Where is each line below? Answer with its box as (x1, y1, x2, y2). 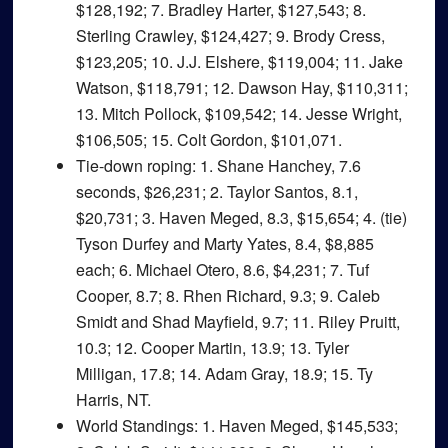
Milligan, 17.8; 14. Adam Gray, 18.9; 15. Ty (75, 362, 373, 385)
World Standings (75, 414, 194, 437)
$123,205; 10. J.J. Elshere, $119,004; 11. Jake (75, 50, 403, 73)
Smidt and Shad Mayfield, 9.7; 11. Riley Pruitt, (75, 310, 400, 333)
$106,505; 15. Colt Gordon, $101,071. (75, 128, 342, 151)
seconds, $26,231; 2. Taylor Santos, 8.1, (75, 180, 358, 203)
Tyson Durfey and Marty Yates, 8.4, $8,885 (75, 232, 374, 255)
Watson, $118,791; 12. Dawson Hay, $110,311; (75, 76, 408, 99)
